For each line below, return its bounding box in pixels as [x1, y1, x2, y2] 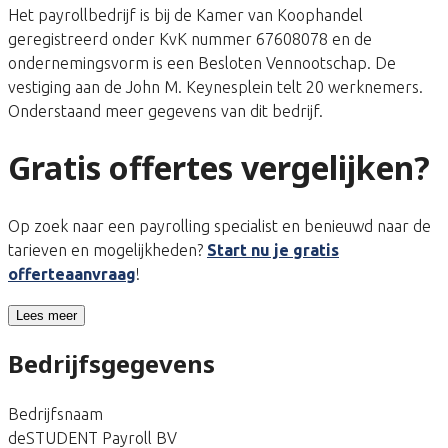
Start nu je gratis [207, 240, 339, 259]
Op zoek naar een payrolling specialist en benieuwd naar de [8, 216, 431, 235]
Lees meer [16, 307, 77, 323]
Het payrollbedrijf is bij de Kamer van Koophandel [8, 5, 363, 24]
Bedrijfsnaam [8, 404, 103, 423]
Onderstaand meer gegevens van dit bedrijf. [8, 101, 323, 120]
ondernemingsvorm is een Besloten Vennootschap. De [8, 53, 396, 72]
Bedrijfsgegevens [8, 346, 215, 380]
